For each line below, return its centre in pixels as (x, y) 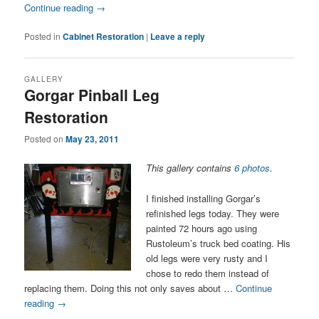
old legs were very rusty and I (207, 258)
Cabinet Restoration (104, 36)
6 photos (252, 168)
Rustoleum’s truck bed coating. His (219, 243)
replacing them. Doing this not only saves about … (130, 288)
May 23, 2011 (93, 139)
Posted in (43, 36)
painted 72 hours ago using (202, 228)
